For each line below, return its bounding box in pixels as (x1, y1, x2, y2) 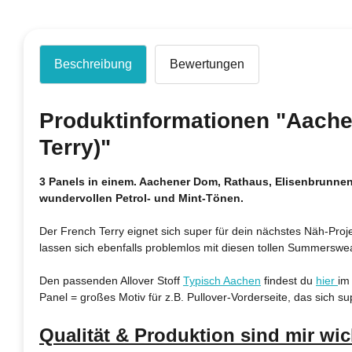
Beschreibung (54, 57, 132, 71)
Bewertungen (170, 57, 244, 71)
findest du (261, 274, 316, 287)
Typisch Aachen (183, 274, 261, 287)
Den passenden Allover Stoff (39, 274, 183, 287)
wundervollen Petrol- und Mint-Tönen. (39, 192, 244, 204)
